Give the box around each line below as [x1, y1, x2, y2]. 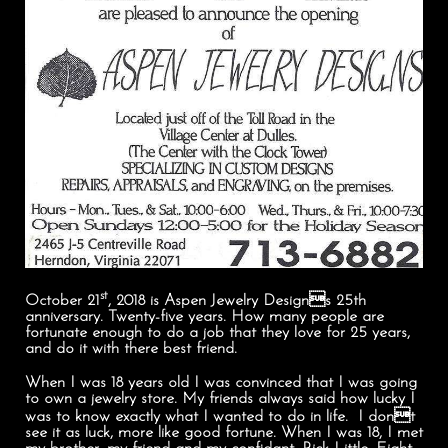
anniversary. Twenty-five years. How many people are [25, 309, 384, 326]
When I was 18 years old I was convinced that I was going [25, 375, 417, 392]
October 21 [25, 293, 100, 310]
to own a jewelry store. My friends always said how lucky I [25, 391, 415, 408]
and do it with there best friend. [25, 341, 237, 358]
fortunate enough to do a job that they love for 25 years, [25, 325, 410, 342]
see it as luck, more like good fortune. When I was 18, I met [25, 425, 423, 442]
